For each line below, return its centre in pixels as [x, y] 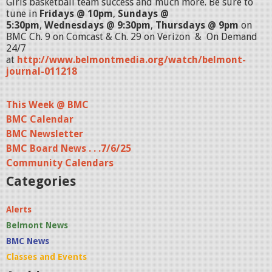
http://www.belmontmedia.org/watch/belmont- [131, 59]
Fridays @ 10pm [76, 13]
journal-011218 [42, 71]
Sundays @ [143, 13]
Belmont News [37, 225]
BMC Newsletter [45, 134]
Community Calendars [60, 163]
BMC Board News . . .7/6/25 [69, 148]
